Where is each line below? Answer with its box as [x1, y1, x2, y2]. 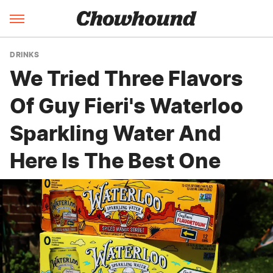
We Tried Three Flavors [10, 66, 243, 91]
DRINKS [10, 50, 39, 59]
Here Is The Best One [10, 148, 221, 173]
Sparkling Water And [10, 121, 221, 146]
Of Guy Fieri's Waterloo [10, 93, 243, 118]
